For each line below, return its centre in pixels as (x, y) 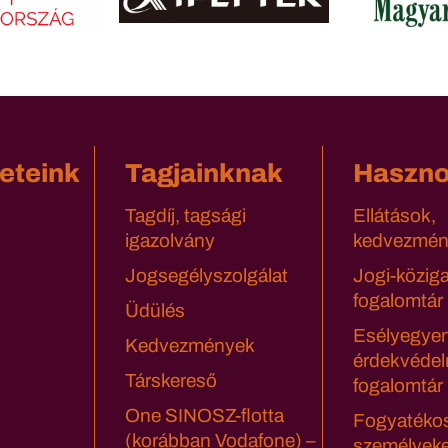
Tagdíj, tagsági (185, 216)
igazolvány (170, 241)
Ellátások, (394, 216)
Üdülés (155, 311)
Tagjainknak (204, 173)
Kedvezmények (190, 346)
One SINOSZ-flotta (204, 416)
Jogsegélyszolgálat (206, 276)
